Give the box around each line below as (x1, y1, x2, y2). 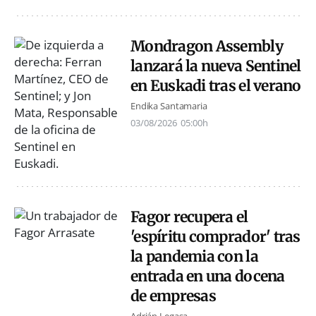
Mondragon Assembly (130, 36, 283, 56)
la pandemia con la (130, 246, 258, 266)
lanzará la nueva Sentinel (130, 56, 301, 75)
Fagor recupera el (130, 207, 248, 226)
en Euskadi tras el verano (130, 75, 301, 95)
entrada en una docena (130, 266, 285, 286)
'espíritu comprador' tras (130, 226, 300, 246)
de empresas (130, 286, 216, 305)
